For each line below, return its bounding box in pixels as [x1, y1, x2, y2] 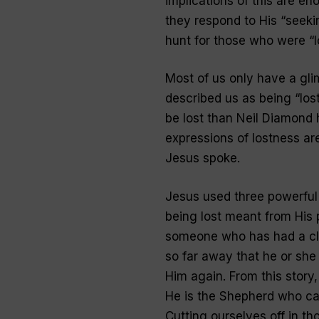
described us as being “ [164, 91, 300, 106]
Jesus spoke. [164, 151, 240, 166]
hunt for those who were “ [164, 33, 314, 48]
